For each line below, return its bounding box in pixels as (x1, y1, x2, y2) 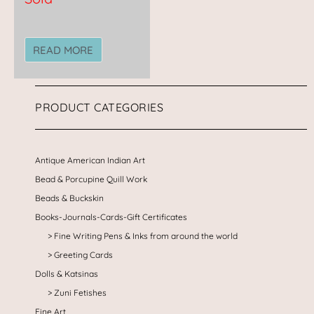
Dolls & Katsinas (35, 268, 98, 280)
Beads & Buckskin (35, 193, 104, 204)
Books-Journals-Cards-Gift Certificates (35, 212, 187, 223)
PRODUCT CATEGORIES (35, 100, 163, 114)
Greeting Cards (54, 250, 113, 261)
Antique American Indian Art (35, 155, 145, 166)
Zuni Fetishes (54, 287, 107, 299)
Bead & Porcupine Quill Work (35, 174, 147, 185)
